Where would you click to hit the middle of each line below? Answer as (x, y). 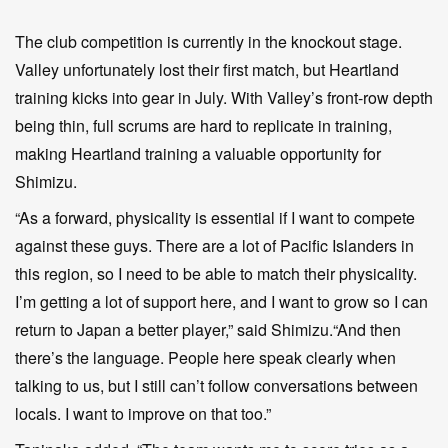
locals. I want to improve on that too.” (143, 413)
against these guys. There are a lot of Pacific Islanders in (214, 245)
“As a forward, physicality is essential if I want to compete (215, 217)
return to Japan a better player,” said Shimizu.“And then (208, 329)
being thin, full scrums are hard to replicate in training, (203, 125)
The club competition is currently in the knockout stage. (208, 41)
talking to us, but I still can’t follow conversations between (216, 385)
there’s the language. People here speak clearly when (205, 357)
